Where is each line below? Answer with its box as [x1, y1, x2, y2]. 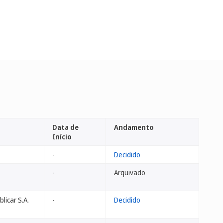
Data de [52, 122, 79, 132]
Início [52, 132, 72, 141]
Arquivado [114, 168, 145, 177]
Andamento [114, 122, 154, 132]
